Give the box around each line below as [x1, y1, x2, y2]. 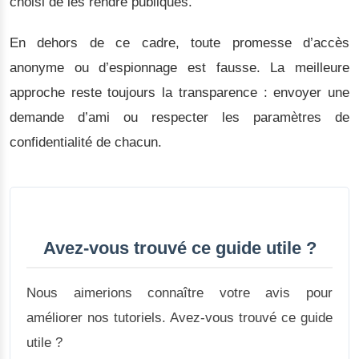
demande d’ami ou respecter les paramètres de [10, 109, 349, 125]
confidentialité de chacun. [10, 134, 162, 150]
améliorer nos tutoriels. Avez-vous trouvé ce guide [26, 309, 333, 325]
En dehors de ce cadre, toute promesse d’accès [10, 34, 349, 50]
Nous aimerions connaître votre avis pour [26, 284, 333, 301]
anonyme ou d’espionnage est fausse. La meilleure [10, 59, 349, 75]
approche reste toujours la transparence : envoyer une [10, 84, 349, 100]
